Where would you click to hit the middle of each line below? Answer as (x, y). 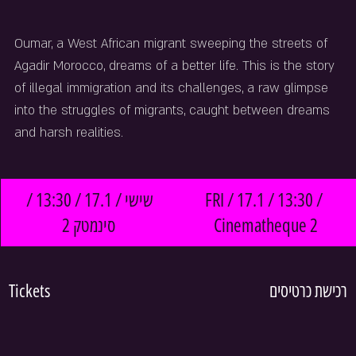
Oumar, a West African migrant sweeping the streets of (173, 44)
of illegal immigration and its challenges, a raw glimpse (173, 88)
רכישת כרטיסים (307, 290)
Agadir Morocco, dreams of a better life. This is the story (176, 66)
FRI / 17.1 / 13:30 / (265, 199)
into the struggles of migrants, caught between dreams (174, 110)
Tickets (29, 290)
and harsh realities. (69, 133)
